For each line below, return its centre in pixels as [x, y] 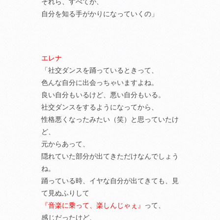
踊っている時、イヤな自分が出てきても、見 [110, 181]
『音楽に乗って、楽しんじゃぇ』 [93, 205]
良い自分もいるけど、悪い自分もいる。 [103, 95]
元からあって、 [65, 144]
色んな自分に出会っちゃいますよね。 [100, 82]
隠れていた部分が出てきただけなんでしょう [110, 156]
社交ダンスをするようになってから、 [100, 107]
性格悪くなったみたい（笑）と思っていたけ [110, 119]
